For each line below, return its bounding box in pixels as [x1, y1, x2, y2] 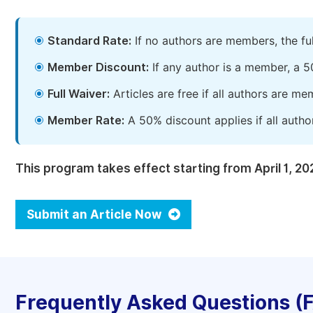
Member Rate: [48, 114, 124, 127]
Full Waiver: [48, 87, 110, 101]
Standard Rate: [48, 34, 131, 48]
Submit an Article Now [27, 208, 164, 221]
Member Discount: [48, 61, 149, 74]
